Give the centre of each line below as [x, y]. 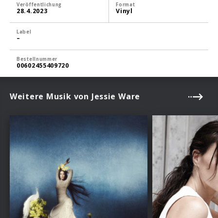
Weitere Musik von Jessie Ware [75, 97]
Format [126, 4]
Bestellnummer [37, 59]
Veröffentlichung [39, 4]
